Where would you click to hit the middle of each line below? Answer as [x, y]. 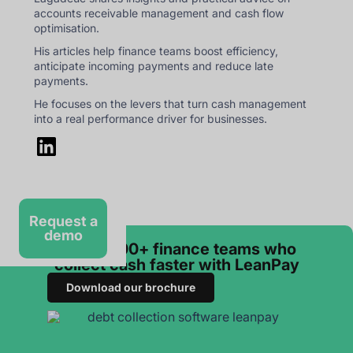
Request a [63, 221]
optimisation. [67, 28]
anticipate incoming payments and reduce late [154, 65]
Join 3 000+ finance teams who [176, 249]
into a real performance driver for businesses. [151, 118]
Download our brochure [131, 288]
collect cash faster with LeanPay [176, 265]
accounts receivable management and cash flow [159, 13]
